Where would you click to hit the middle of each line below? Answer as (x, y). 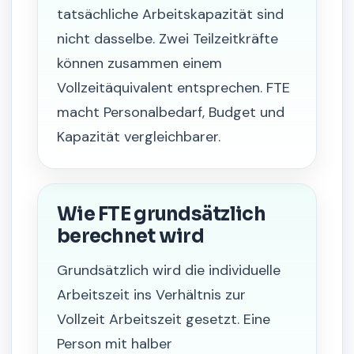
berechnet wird (130, 236)
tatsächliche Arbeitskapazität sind (170, 14)
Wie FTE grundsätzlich (161, 214)
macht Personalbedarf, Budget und (171, 112)
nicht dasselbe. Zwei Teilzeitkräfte (168, 39)
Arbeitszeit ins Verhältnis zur (151, 295)
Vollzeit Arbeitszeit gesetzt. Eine (164, 319)
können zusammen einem (139, 63)
